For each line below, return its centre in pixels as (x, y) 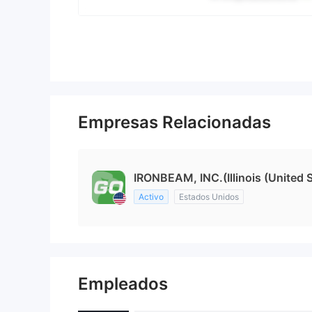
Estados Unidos (209, 197)
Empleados (123, 284)
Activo (151, 197)
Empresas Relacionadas (174, 123)
